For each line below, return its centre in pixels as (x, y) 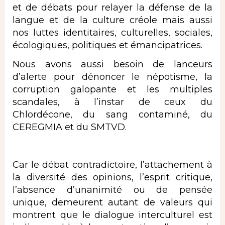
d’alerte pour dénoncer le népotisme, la (113, 77)
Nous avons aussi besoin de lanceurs (113, 64)
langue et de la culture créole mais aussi (113, 20)
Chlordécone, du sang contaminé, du (113, 114)
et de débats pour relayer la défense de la (113, 8)
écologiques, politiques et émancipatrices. (107, 45)
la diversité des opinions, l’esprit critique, (113, 177)
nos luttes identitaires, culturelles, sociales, (113, 33)
